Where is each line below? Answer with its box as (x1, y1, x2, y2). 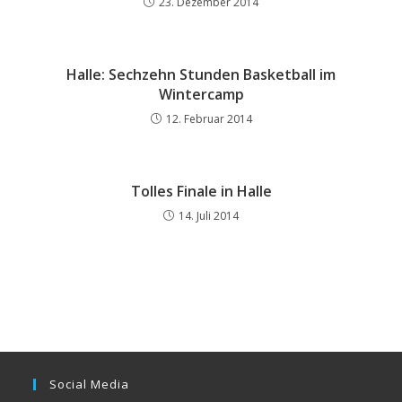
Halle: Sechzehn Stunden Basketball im (66, 65, 336, 85)
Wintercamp (158, 84, 244, 105)
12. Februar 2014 (165, 111, 252, 127)
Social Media (49, 376, 130, 393)
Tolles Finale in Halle (130, 181, 272, 202)
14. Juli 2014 (179, 208, 239, 224)
